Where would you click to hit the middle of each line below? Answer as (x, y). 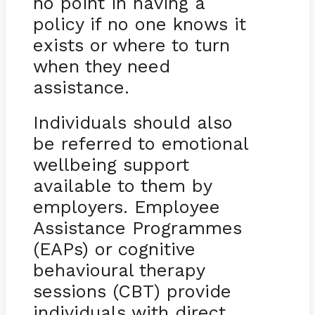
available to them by (122, 185)
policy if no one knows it (139, 24)
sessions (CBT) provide (132, 291)
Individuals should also (133, 122)
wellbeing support (111, 164)
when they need (101, 66)
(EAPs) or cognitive (114, 249)
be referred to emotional (140, 143)
